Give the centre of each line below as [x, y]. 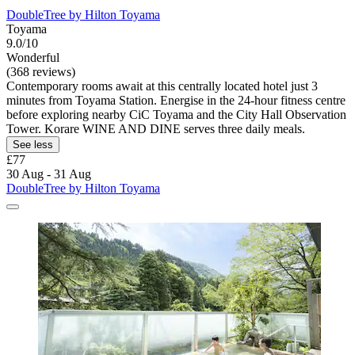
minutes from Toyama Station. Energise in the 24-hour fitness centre [176, 101]
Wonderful [33, 58]
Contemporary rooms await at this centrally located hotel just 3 [162, 86]
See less [33, 145]
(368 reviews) [41, 72]
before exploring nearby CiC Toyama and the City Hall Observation [176, 115]
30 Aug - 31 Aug [49, 174]
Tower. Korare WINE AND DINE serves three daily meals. [156, 129]
